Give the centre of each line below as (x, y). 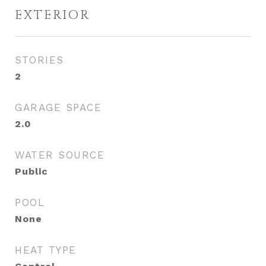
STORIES (39, 60)
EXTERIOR (53, 15)
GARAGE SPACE (58, 107)
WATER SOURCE (60, 155)
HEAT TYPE (46, 250)
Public (31, 171)
